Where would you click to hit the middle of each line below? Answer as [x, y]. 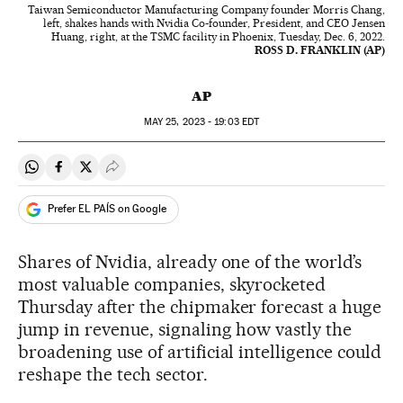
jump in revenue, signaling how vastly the [185, 329]
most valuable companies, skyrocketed [172, 284]
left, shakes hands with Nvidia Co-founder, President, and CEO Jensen [214, 22]
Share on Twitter [136, 175]
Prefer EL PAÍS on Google [107, 209]
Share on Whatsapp [92, 175]
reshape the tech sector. [113, 374]
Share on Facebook [118, 175]
